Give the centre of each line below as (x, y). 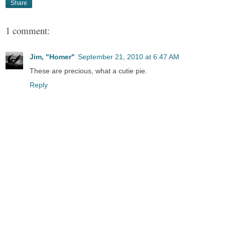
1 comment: (28, 30)
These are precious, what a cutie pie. (88, 71)
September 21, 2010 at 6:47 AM (129, 57)
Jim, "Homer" (52, 57)
